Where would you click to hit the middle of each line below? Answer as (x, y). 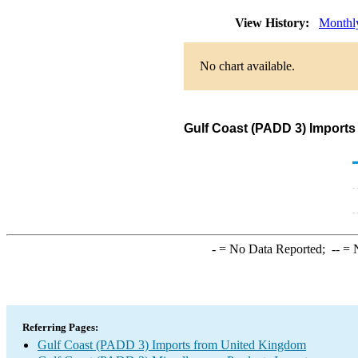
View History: (274, 23)
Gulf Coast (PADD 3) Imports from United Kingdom (172, 345)
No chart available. (247, 66)
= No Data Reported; (273, 249)
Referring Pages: (60, 327)
